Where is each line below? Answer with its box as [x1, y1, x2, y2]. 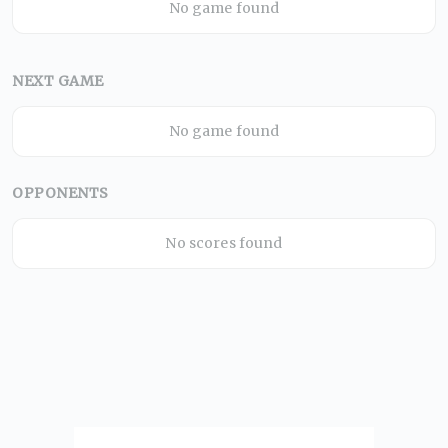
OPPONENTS [12, 183, 110, 202]
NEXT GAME [12, 72, 105, 91]
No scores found [165, 233, 283, 252]
